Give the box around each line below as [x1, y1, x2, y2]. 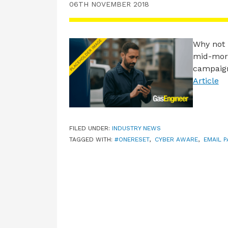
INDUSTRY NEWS [112, 125, 161, 132]
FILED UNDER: [69, 125, 112, 132]
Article [192, 76, 219, 85]
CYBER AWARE [155, 136, 198, 144]
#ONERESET [115, 136, 149, 144]
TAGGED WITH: [69, 136, 115, 144]
